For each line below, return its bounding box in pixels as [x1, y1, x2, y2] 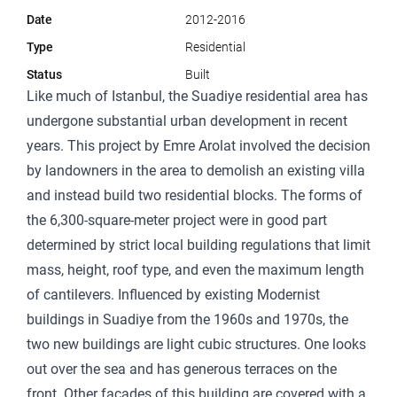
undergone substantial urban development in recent [27, 113, 347, 130]
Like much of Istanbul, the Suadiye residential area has [27, 88, 368, 105]
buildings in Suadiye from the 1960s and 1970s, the [27, 311, 348, 329]
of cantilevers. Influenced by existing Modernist [27, 286, 320, 304]
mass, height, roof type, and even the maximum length [27, 261, 364, 279]
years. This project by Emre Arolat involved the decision [27, 137, 370, 155]
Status [27, 67, 62, 82]
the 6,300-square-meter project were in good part [27, 212, 327, 230]
